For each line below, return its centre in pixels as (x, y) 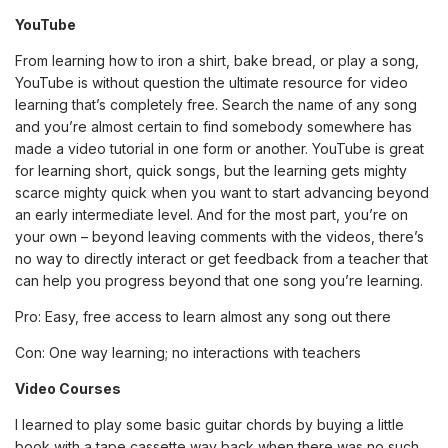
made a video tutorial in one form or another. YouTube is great (219, 148)
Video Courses (68, 388)
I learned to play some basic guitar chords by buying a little (209, 424)
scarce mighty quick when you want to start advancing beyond (222, 192)
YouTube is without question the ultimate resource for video (211, 82)
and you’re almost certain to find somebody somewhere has (213, 126)
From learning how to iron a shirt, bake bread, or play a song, (217, 60)
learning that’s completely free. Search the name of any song (216, 104)
